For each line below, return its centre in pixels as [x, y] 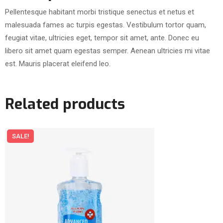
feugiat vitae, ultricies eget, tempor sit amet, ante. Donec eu [102, 38]
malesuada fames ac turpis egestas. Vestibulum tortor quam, [106, 25]
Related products [65, 104]
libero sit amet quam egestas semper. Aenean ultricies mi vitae [108, 51]
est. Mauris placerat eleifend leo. [58, 63]
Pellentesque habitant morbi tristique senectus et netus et [100, 12]
